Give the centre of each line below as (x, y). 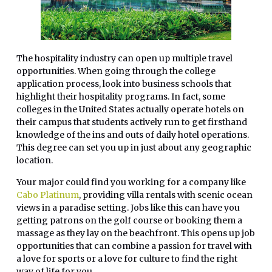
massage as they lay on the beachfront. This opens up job (136, 233)
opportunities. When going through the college (116, 71)
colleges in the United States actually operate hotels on (130, 110)
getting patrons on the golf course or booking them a (129, 220)
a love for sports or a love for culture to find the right (127, 258)
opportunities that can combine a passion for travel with (134, 246)
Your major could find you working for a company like (131, 182)
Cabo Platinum (48, 195)
